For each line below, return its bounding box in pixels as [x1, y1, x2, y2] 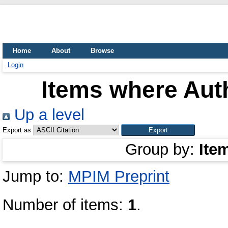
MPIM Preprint [68, 167, 169, 185]
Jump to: [3, 167, 68, 185]
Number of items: [3, 196, 128, 214]
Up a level [10, 106, 84, 124]
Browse [91, 47, 114, 54]
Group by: [125, 140, 199, 158]
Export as [3, 126, 31, 134]
